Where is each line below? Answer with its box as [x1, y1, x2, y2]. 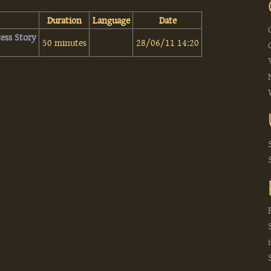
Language [93, 15, 131, 26]
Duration [47, 15, 82, 26]
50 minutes [42, 37, 87, 48]
